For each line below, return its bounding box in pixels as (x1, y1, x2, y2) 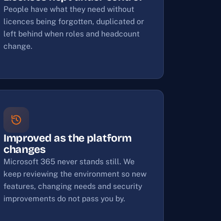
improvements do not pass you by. (3, 194, 125, 203)
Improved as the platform (3, 132, 132, 145)
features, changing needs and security (3, 182, 142, 191)
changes (3, 143, 46, 156)
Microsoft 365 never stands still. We (3, 157, 135, 166)
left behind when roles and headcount (3, 29, 140, 38)
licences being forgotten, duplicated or (3, 17, 144, 26)
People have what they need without (3, 4, 134, 14)
